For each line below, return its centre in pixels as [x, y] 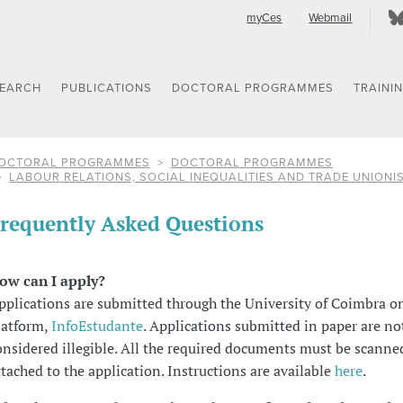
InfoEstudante [97, 325]
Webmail [331, 18]
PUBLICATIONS [107, 89]
